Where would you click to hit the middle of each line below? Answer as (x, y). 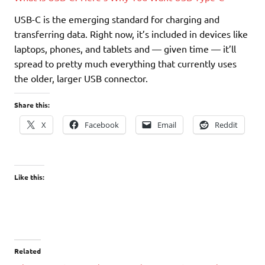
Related (28, 251)
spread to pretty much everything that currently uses (125, 64)
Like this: (29, 177)
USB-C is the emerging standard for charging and (117, 19)
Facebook (102, 125)
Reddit (226, 125)
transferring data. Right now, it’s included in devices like (131, 34)
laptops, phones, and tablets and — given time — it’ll (125, 49)
